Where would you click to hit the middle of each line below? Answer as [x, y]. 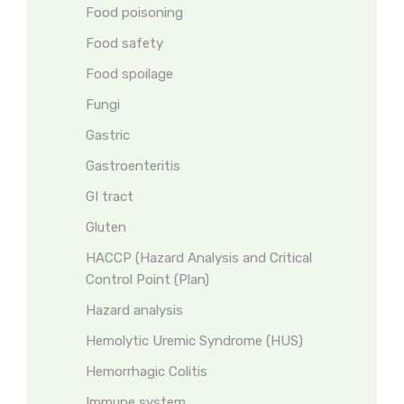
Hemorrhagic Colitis [147, 372]
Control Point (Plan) [147, 280]
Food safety [124, 43]
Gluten [106, 227]
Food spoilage [129, 74]
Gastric [108, 135]
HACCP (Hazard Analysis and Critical [199, 258]
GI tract [110, 197]
